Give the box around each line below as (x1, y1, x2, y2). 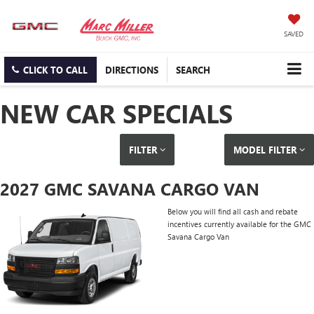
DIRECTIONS (105, 64, 158, 76)
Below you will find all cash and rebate (168, 206, 298, 217)
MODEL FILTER (233, 144, 299, 156)
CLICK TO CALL (23, 64, 88, 76)
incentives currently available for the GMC (168, 219, 311, 230)
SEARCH (176, 64, 210, 76)
